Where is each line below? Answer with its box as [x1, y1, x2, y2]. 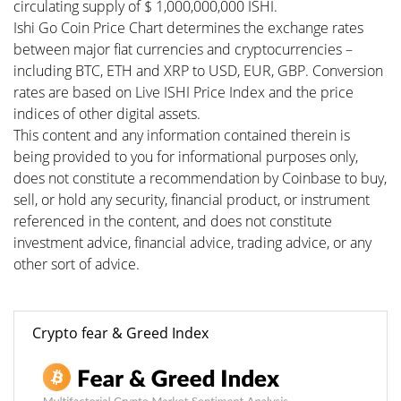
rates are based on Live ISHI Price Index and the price [13, 82, 354, 102]
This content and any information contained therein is [13, 125, 350, 145]
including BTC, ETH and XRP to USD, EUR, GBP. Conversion [13, 61, 383, 81]
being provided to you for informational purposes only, [13, 147, 358, 166]
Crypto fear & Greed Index [32, 323, 209, 343]
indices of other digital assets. [13, 104, 200, 124]
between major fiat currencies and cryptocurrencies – [13, 39, 353, 59]
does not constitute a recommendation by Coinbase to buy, [13, 168, 387, 188]
